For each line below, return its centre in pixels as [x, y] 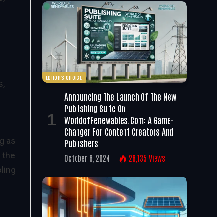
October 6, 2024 [87, 158]
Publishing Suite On [95, 108]
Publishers [81, 143]
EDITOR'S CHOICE [64, 77]
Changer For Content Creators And [119, 131]
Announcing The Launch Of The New [120, 96]
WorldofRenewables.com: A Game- [119, 119]
